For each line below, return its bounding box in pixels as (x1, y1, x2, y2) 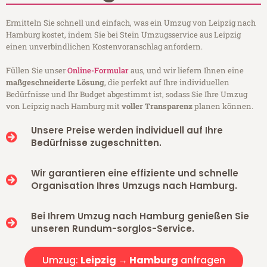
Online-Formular (67, 65, 129, 76)
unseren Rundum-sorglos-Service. (30, 222, 194, 235)
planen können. (193, 101, 253, 112)
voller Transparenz (122, 101, 193, 112)
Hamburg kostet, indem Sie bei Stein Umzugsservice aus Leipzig (6, 29, 241, 41)
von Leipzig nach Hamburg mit (6, 101, 122, 112)
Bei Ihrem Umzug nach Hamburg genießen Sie (30, 210, 249, 223)
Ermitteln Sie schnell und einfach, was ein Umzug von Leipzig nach (6, 17, 256, 29)
